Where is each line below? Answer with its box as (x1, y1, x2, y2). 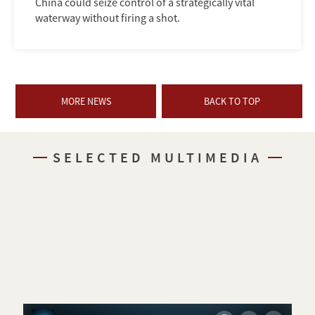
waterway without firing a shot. (35, 11, 180, 25)
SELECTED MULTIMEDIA (53, 148, 262, 167)
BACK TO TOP (204, 95, 260, 108)
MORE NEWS (60, 95, 111, 108)
